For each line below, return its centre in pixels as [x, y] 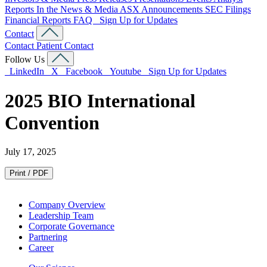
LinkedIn [26, 72]
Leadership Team [61, 216]
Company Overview [67, 205]
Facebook [83, 72]
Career [41, 248]
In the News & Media [78, 10]
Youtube [124, 72]
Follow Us [25, 60]
